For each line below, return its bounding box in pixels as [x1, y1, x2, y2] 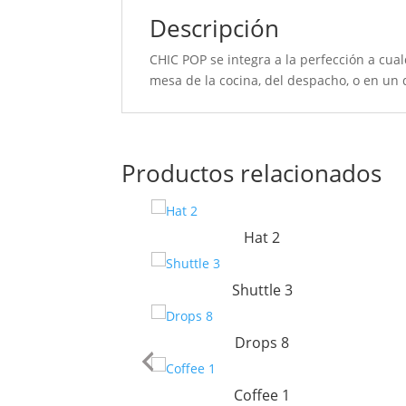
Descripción [150, 11, 280, 44]
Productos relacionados [121, 157, 382, 190]
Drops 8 [235, 333, 290, 353]
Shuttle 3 [231, 280, 293, 301]
